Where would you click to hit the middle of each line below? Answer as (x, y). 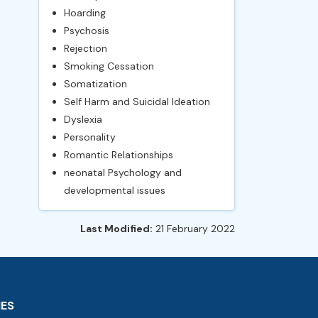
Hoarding (84, 13)
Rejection (85, 48)
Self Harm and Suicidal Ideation (137, 102)
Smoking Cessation (109, 66)
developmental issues (114, 190)
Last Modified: (116, 229)
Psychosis (86, 31)
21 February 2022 (194, 229)
